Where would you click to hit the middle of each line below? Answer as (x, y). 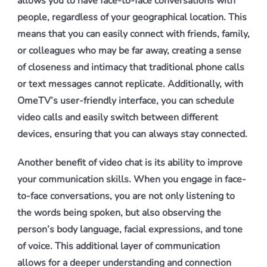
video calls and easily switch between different (118, 117)
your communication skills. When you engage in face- (132, 179)
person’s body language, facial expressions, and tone (130, 229)
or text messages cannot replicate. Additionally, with (130, 84)
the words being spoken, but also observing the (119, 213)
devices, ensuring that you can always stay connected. (132, 134)
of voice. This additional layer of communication (119, 246)
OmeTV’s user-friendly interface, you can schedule (126, 101)
